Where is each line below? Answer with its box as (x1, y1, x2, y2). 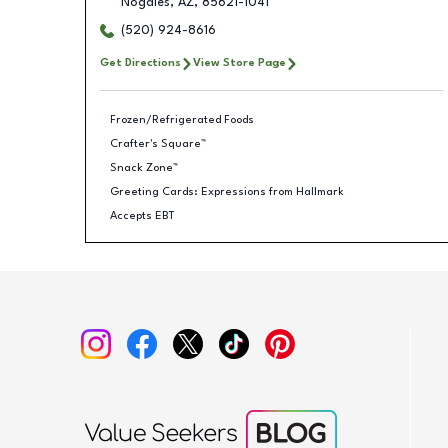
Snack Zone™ (110, 161, 178, 174)
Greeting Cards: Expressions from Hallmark (110, 185, 344, 198)
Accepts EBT (110, 209, 175, 222)
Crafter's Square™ (110, 137, 206, 150)
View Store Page (192, 57, 286, 69)
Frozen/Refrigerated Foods (110, 113, 254, 126)
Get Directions (99, 57, 181, 69)
